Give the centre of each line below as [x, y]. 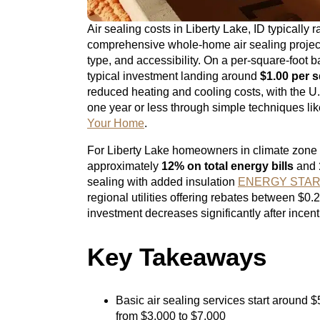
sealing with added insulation [162, 182]
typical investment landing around [174, 76]
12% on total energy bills [227, 166]
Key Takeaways [177, 257]
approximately [124, 166]
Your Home [116, 123]
